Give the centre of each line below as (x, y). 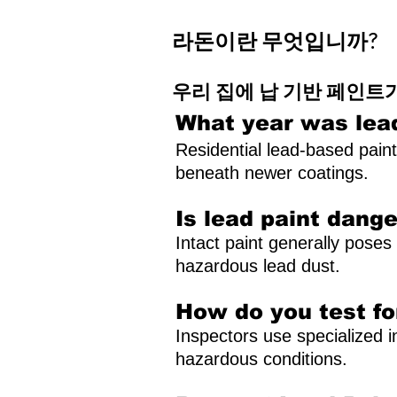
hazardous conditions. (261, 359)
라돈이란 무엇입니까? (275, 42)
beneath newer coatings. (272, 173)
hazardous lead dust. (258, 266)
